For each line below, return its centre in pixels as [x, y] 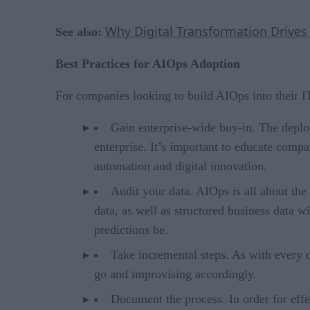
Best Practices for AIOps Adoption [148, 63]
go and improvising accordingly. [175, 274]
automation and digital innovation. [181, 166]
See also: [80, 31]
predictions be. [131, 229]
